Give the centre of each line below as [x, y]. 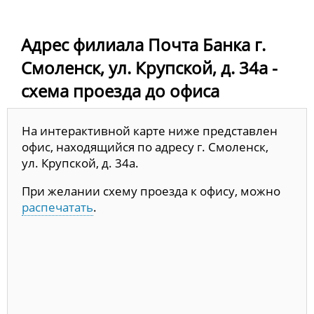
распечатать [57, 207]
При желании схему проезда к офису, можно [151, 191]
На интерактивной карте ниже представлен [150, 131]
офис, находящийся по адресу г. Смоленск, [145, 147]
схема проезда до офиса [120, 91]
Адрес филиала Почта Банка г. [143, 45]
